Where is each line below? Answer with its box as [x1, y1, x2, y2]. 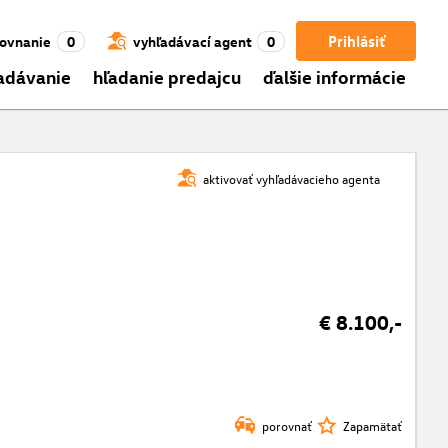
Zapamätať [343, 416, 403, 434]
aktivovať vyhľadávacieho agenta [203, 169, 381, 187]
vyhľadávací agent [132, 31, 252, 51]
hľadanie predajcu [93, 64, 242, 88]
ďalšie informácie [262, 64, 406, 88]
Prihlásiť [327, 31, 385, 51]
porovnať [261, 416, 312, 434]
